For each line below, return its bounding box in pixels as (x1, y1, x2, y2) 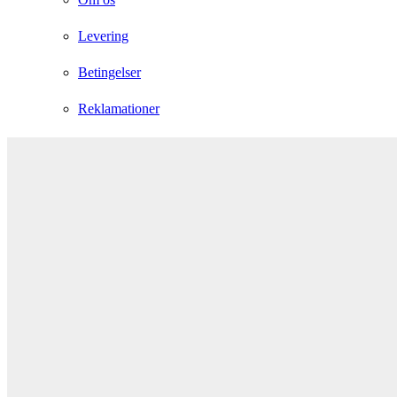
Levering (78, 27, 128, 43)
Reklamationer (78, 100, 160, 116)
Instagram (6, 136, 61, 152)
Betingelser (78, 64, 141, 80)
